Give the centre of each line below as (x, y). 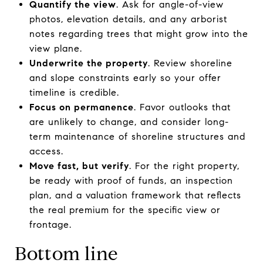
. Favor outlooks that (182, 107)
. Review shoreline (190, 63)
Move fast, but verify (79, 166)
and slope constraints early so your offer (125, 77)
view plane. (55, 48)
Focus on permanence (81, 107)
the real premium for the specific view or (125, 210)
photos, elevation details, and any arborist (128, 19)
